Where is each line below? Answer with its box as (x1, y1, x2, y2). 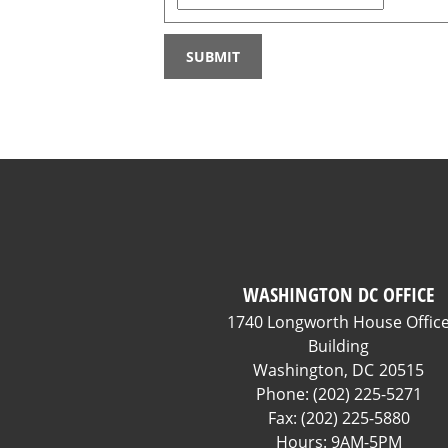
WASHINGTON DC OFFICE (242, 281, 435, 308)
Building (308, 335, 370, 357)
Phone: (255, 383, 313, 405)
